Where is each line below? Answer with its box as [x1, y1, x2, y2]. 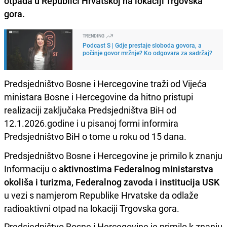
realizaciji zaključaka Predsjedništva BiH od [4, 103, 176, 116]
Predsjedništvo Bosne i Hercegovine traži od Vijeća [4, 77, 207, 90]
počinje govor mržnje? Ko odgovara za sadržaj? [83, 48, 212, 57]
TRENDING [83, 32, 105, 39]
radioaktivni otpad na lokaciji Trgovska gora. [4, 202, 179, 214]
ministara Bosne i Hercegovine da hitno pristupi [4, 90, 193, 103]
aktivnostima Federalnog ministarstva [59, 162, 213, 175]
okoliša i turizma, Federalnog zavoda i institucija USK [4, 175, 219, 188]
